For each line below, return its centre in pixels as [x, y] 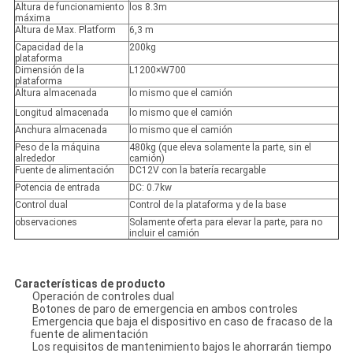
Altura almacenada [56, 93]
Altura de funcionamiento [69, 7]
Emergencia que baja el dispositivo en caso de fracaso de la [181, 322]
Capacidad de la [49, 48]
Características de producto [89, 284]
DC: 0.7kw [150, 188]
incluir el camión [165, 234]
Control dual [41, 205]
